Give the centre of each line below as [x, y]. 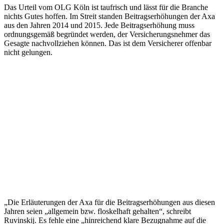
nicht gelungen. [28, 52]
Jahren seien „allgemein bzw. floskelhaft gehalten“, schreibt [97, 211]
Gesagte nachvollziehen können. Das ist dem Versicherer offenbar [108, 43]
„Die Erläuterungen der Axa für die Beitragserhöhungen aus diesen [109, 202]
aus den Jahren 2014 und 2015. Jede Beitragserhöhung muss [99, 25]
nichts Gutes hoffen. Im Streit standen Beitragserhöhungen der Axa [109, 16]
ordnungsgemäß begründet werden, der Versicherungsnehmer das [107, 34]
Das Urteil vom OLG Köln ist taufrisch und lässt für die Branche [106, 7]
